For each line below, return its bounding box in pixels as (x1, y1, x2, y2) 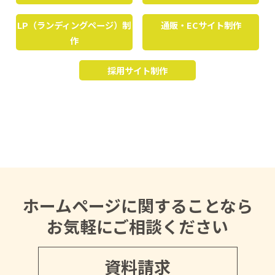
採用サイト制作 (107, 63, 168, 77)
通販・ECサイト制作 (160, 18, 241, 31)
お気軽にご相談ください (47, 214, 228, 238)
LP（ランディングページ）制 (17, 18, 131, 31)
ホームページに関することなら (22, 193, 253, 217)
